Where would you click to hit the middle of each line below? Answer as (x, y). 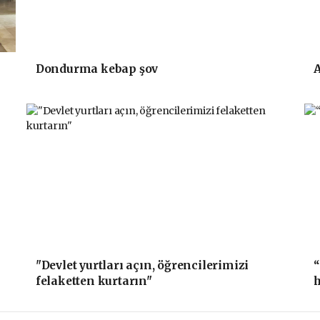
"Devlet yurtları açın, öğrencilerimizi (142, 265)
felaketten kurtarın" (94, 281)
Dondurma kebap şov (97, 69)
